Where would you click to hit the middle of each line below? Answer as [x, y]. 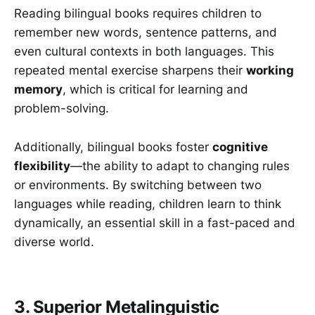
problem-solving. [62, 109]
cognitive [240, 147]
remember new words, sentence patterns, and [146, 33]
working [270, 71]
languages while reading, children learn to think [148, 204]
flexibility [42, 166]
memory [38, 90]
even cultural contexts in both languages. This [144, 52]
